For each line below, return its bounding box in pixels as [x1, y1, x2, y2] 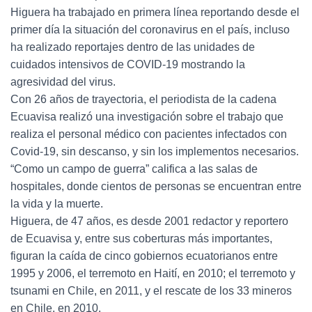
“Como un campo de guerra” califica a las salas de [10, 163, 258, 175]
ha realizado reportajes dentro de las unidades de [10, 41, 255, 53]
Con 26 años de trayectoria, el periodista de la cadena [10, 93, 276, 105]
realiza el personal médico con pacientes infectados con [10, 128, 287, 140]
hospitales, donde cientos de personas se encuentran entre [10, 180, 302, 192]
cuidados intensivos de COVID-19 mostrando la [10, 58, 245, 70]
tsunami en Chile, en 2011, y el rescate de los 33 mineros [10, 285, 292, 297]
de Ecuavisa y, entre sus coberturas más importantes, [10, 233, 272, 244]
